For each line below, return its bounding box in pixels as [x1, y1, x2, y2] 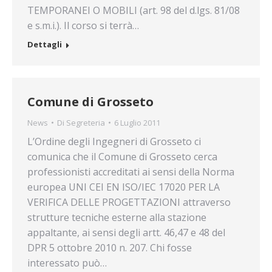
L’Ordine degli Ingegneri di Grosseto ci [27, 135, 201, 148]
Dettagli [27, 39, 62, 50]
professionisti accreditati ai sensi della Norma [27, 165, 234, 178]
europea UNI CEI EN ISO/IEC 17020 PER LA [27, 180, 220, 194]
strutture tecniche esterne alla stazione [27, 211, 206, 224]
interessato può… [27, 256, 107, 270]
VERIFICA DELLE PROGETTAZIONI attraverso [27, 195, 231, 209]
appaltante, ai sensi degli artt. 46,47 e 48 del [27, 226, 225, 239]
